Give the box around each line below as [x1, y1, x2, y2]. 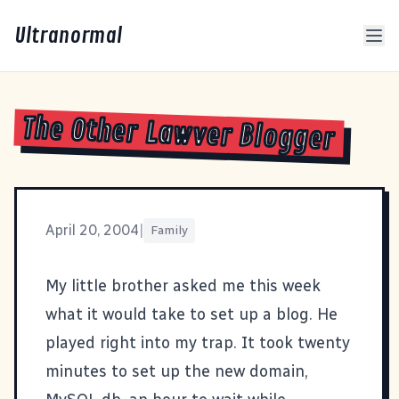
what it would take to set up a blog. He [45, 304, 338, 324]
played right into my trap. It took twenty [45, 332, 350, 353]
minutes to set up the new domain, [45, 361, 308, 381]
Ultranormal [14, 22, 122, 49]
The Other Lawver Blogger [21, 111, 337, 159]
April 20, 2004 [45, 221, 139, 239]
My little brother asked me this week [45, 275, 321, 296]
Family [151, 222, 188, 238]
